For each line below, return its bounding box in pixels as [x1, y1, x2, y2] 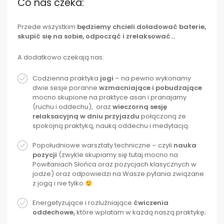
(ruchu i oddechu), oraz [32, 102, 112, 112]
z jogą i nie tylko [32, 178, 85, 188]
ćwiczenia [132, 198, 168, 208]
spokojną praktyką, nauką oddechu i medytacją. [32, 121, 189, 131]
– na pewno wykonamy [113, 73, 191, 83]
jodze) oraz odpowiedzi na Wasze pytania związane [32, 169, 204, 179]
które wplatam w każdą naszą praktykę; [76, 207, 206, 217]
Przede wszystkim [17, 21, 77, 31]
